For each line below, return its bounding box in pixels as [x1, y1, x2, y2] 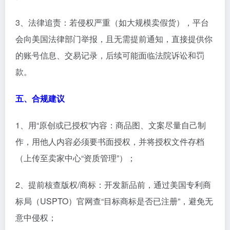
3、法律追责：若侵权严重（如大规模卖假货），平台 [15, 16, 209, 28]
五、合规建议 [15, 92, 65, 104]
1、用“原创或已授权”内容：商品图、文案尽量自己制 [15, 119, 206, 131]
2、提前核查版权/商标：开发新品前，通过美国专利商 [15, 178, 211, 190]
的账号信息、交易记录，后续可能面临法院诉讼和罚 [15, 49, 204, 61]
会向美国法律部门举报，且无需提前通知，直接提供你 [15, 32, 213, 45]
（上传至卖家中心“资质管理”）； [15, 151, 136, 164]
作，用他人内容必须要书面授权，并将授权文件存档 [15, 135, 204, 147]
